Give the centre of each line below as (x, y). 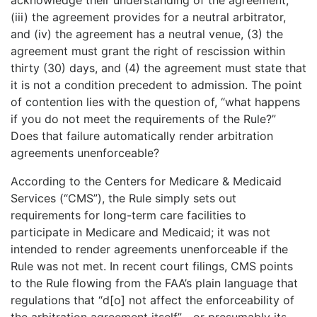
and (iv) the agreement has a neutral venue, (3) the (147, 34)
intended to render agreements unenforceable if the (149, 249)
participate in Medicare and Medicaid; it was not (140, 232)
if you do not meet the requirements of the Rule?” (143, 119)
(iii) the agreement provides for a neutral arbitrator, (148, 17)
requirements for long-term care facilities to (128, 215)
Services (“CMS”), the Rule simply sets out (123, 198)
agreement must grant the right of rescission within (148, 51)
